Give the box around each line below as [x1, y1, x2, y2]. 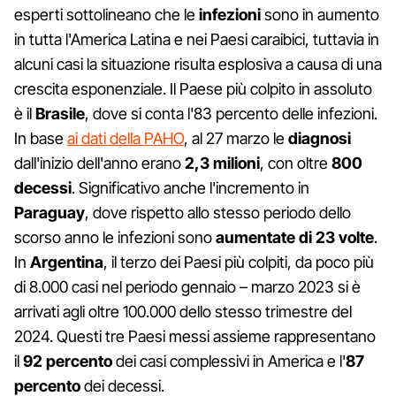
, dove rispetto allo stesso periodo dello [85, 202, 351, 222]
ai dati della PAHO [67, 128, 184, 148]
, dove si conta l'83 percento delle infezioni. [85, 103, 377, 123]
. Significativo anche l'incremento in [72, 178, 309, 197]
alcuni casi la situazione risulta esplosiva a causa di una [14, 54, 382, 73]
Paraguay [14, 202, 85, 222]
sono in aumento [261, 4, 379, 24]
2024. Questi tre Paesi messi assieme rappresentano [14, 326, 376, 346]
